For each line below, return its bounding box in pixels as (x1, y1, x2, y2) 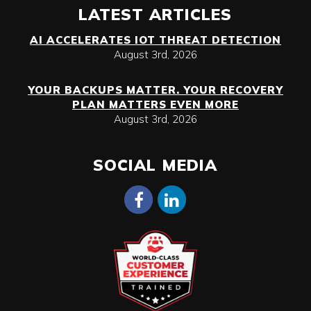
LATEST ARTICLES (78, 4, 233, 25)
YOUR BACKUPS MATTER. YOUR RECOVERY (27, 83, 283, 97)
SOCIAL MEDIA (93, 155, 218, 176)
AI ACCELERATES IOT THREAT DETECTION (29, 33, 281, 47)
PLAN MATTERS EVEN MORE (72, 98, 239, 112)
